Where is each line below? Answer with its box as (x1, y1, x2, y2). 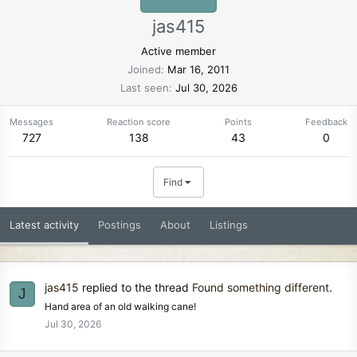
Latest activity (10, 218, 79, 231)
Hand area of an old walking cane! (45, 300, 196, 313)
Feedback (304, 116, 347, 127)
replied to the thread (79, 280, 192, 295)
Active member (141, 44, 216, 57)
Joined (127, 62, 161, 76)
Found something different (192, 280, 329, 295)
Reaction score (107, 116, 171, 127)
